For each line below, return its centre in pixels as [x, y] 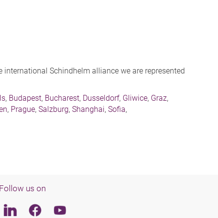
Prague [23, 109]
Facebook [48, 209]
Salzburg [54, 109]
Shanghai [88, 109]
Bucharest [62, 98]
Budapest [25, 98]
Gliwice [135, 98]
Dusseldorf [101, 98]
